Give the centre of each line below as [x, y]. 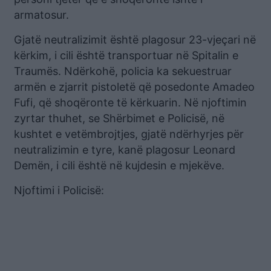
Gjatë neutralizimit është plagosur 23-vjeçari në [135, 39]
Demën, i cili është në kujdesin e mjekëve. [119, 165]
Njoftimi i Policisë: [59, 190]
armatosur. [41, 15]
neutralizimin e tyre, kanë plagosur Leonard [125, 149]
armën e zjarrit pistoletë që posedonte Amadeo [134, 87]
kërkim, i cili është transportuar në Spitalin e [126, 55]
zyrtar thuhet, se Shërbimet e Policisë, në [119, 118]
